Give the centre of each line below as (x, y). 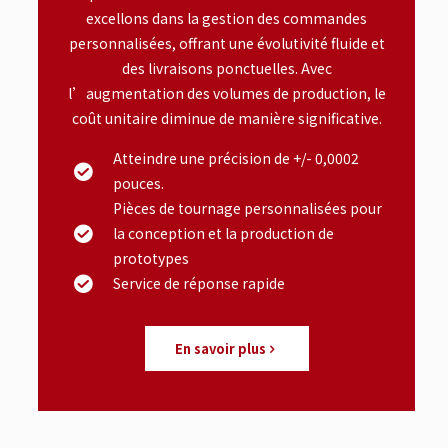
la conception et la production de (223, 233)
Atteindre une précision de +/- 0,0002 (236, 158)
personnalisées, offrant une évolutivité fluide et (226, 43)
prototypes (151, 258)
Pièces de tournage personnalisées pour (247, 208)
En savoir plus (220, 348)
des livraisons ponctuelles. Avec (226, 68)
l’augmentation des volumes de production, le (226, 93)
